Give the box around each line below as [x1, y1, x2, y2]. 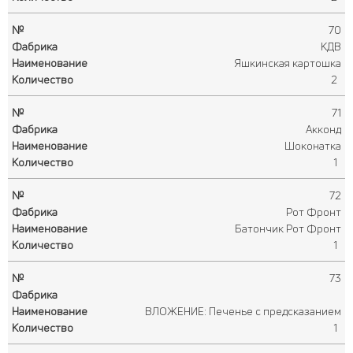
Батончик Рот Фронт [235, 221, 341, 236]
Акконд [306, 121, 341, 136]
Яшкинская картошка [234, 55, 341, 70]
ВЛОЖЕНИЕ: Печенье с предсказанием [145, 303, 341, 318]
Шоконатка [284, 138, 341, 153]
